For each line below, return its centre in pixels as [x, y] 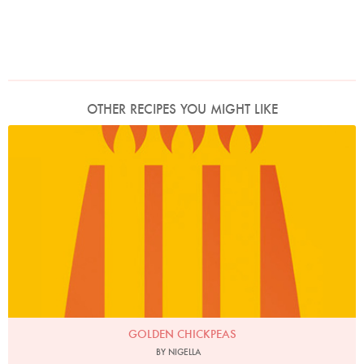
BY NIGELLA [178, 352]
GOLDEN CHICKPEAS [182, 334]
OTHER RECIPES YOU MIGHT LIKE [182, 109]
